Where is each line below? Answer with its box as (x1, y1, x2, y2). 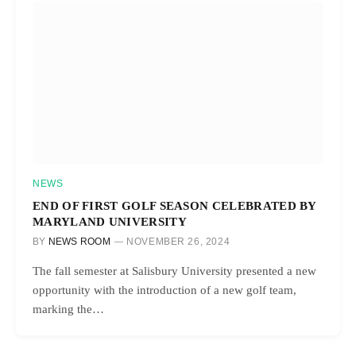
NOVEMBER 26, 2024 (126, 235, 230, 247)
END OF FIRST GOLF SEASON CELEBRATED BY (33, 198, 316, 212)
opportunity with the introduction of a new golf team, (33, 283, 296, 296)
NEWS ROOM (48, 235, 110, 247)
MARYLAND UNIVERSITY (33, 214, 187, 228)
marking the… (33, 302, 104, 315)
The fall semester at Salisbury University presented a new (33, 264, 316, 277)
